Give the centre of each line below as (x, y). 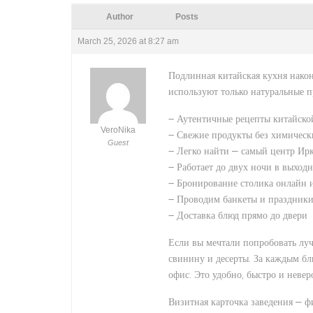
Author (119, 17)
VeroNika (118, 130)
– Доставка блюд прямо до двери (238, 215)
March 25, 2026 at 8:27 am (128, 41)
